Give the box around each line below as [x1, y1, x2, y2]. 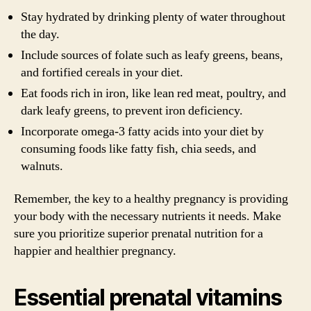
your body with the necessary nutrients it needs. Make [14, 208, 281, 224]
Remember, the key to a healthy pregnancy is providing [14, 191, 288, 207]
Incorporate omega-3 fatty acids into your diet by [21, 123, 264, 140]
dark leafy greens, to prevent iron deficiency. [21, 102, 243, 119]
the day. [21, 26, 60, 42]
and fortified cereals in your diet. [21, 64, 183, 81]
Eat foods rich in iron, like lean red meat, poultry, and [21, 85, 286, 101]
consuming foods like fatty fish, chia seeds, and [21, 140, 256, 157]
